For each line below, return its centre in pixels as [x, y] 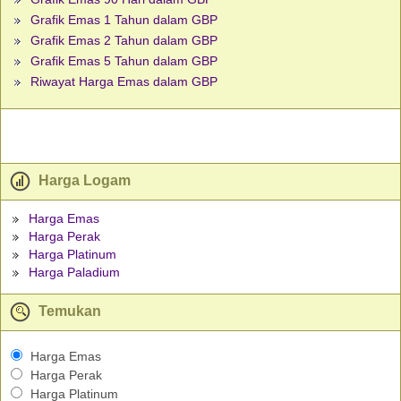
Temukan [68, 311]
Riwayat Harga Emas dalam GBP [124, 82]
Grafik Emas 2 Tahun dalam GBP [124, 41]
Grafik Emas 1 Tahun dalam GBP [124, 20]
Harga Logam [83, 181]
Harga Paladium [74, 273]
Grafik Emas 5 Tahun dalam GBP [124, 61]
